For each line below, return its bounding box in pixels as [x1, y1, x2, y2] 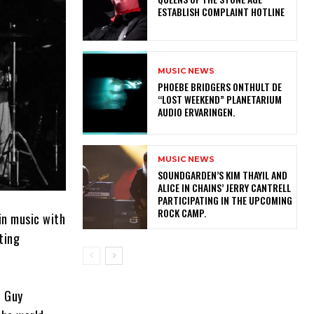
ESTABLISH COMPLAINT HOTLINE [157, 4, 289, 19]
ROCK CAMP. [157, 205, 210, 220]
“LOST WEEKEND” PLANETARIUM [157, 92, 282, 107]
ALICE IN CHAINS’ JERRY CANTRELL [157, 179, 291, 195]
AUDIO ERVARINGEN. [157, 104, 239, 120]
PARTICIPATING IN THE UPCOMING [157, 192, 292, 207]
